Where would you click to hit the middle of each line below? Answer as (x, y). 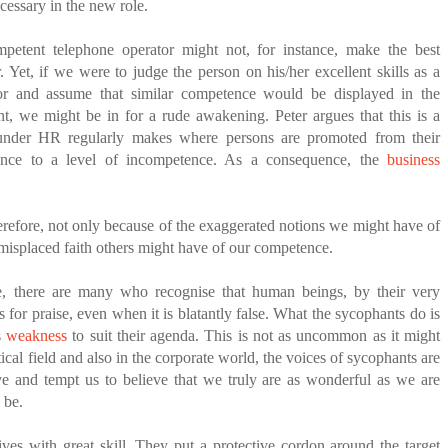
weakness (37, 335)
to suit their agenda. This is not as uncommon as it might (253, 335)
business (413, 159)
